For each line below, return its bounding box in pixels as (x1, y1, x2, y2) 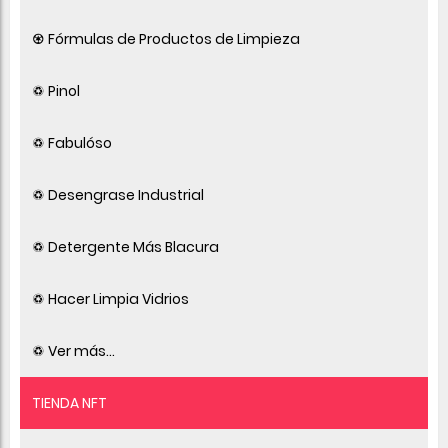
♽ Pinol (32, 80, 80, 101)
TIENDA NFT (32, 392, 107, 413)
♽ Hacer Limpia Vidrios (32, 288, 189, 309)
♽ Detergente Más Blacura (32, 236, 219, 257)
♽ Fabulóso (32, 132, 112, 153)
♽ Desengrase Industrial (32, 184, 204, 205)
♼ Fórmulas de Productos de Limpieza (32, 28, 300, 49)
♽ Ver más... (32, 340, 115, 361)
